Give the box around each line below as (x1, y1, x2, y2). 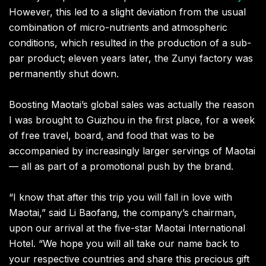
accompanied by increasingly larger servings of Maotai (9, 145, 255, 157)
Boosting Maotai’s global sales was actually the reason (9, 99, 254, 111)
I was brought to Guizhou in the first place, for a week (9, 114, 255, 126)
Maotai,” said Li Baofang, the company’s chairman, (9, 207, 237, 219)
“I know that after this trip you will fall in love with (9, 191, 232, 204)
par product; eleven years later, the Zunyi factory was (9, 52, 253, 65)
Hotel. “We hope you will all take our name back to (9, 237, 239, 250)
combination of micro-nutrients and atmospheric (9, 21, 227, 34)
